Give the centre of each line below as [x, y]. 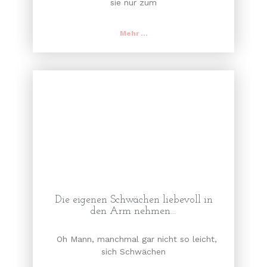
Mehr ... [133, 34]
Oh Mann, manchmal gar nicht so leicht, [133, 239]
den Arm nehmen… [133, 212]
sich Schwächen [133, 252]
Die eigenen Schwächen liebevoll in [133, 200]
